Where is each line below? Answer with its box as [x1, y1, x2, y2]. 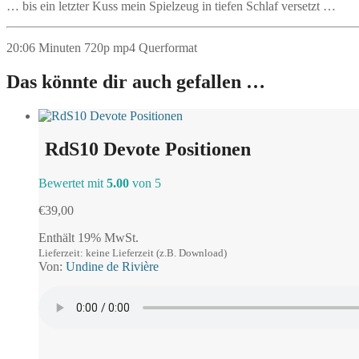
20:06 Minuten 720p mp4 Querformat [6, 40, 197, 54]
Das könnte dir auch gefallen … [6, 71, 265, 92]
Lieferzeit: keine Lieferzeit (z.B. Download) [38, 247, 227, 260]
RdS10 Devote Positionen [45, 139, 251, 160]
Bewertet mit [38, 176, 107, 191]
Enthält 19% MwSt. [38, 231, 139, 245]
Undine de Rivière [66, 260, 159, 274]
